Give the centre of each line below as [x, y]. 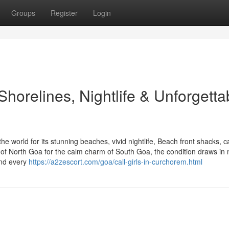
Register [64, 13]
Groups [23, 13]
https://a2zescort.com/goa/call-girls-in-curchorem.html [116, 162]
